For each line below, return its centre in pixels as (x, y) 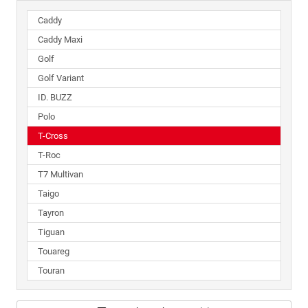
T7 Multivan (60, 174)
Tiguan (51, 232)
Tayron (51, 212)
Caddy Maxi (60, 39)
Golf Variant (61, 78)
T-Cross (53, 135)
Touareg (54, 251)
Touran (51, 270)
